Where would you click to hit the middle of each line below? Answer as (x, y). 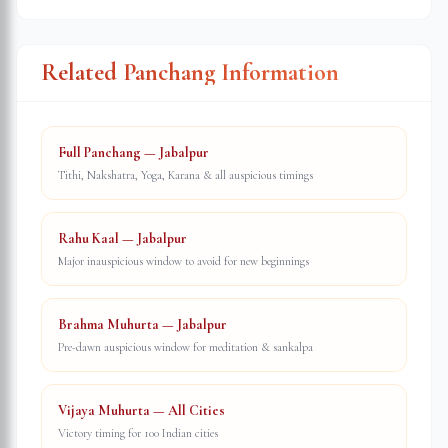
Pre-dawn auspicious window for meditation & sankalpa (185, 347)
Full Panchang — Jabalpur (133, 152)
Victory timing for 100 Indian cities (138, 433)
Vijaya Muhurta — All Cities (141, 410)
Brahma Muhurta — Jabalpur (142, 324)
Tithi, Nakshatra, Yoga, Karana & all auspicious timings (185, 175)
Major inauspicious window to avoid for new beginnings (183, 261)
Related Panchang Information (190, 72)
